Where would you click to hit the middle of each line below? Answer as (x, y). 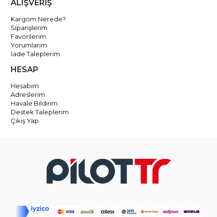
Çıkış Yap (25, 121)
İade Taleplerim (36, 54)
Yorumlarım (29, 45)
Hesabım (25, 86)
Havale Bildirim (34, 103)
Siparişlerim (29, 28)
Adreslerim (28, 94)
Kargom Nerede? (39, 19)
